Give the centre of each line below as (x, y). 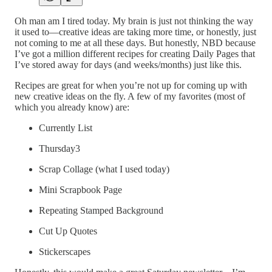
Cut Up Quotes (68, 231)
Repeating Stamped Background (101, 210)
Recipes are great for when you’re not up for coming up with (131, 85)
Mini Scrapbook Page (80, 189)
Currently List (66, 127)
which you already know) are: (72, 107)
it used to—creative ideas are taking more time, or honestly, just (135, 32)
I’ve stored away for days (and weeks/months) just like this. (128, 64)
